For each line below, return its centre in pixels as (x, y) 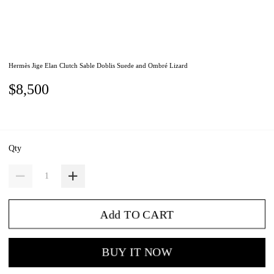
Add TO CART (137, 214)
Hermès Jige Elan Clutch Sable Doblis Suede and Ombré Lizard (98, 66)
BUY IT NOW (137, 253)
